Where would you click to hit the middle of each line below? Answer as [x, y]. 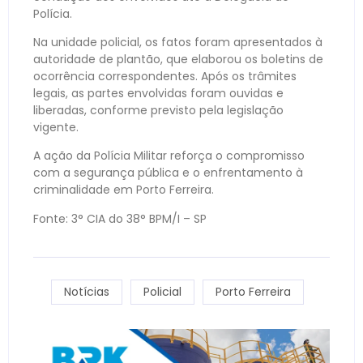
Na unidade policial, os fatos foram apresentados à [178, 42]
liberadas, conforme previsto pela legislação [158, 110]
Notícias [87, 292]
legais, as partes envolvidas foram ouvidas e [158, 93]
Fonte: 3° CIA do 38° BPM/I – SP [120, 218]
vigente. [56, 127]
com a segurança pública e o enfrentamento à [168, 173]
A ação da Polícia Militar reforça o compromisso [169, 156]
